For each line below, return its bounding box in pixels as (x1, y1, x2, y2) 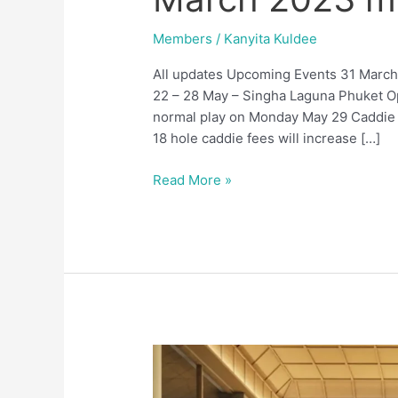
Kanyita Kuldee (224, 30, 318, 48)
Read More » (153, 171, 233, 188)
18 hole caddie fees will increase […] (153, 130, 381, 147)
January (152, 345, 203, 362)
